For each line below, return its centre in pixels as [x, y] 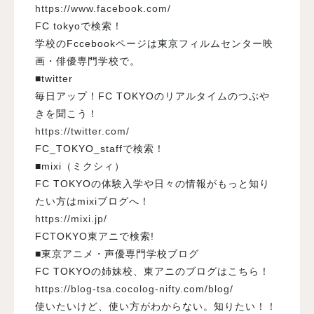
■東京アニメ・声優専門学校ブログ [117, 254]
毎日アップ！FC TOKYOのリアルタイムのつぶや [152, 96]
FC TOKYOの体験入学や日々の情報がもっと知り [152, 184]
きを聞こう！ [67, 114]
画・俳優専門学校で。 [88, 61]
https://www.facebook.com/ [103, 9]
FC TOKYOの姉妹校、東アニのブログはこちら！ [152, 272]
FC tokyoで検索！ [79, 26]
